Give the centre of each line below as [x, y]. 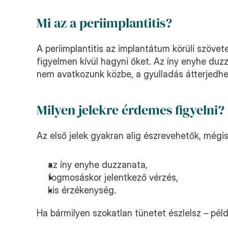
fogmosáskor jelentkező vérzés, [113, 177]
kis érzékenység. [82, 190]
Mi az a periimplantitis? [104, 23]
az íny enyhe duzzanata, [98, 165]
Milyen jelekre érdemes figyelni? [131, 110]
